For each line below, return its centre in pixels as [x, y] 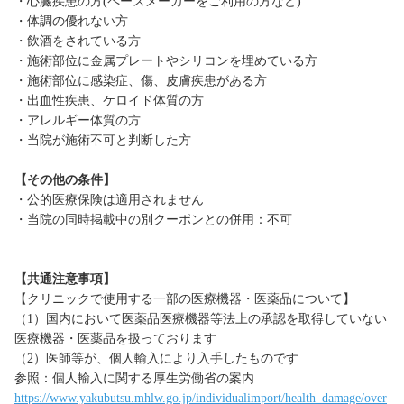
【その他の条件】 [65, 180]
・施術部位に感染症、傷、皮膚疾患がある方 [141, 81]
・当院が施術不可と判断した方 [103, 141]
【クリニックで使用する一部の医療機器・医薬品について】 [185, 299]
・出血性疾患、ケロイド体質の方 [109, 101]
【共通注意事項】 [65, 280]
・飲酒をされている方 [78, 41]
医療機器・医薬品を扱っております [115, 339]
